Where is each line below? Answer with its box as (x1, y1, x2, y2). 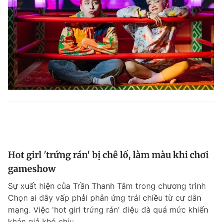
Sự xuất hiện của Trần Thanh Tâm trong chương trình (8, 180, 206, 191)
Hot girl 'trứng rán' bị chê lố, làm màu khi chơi (8, 149, 209, 161)
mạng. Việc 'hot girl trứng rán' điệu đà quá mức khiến (8, 204, 208, 215)
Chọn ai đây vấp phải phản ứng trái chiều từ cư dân (8, 192, 201, 203)
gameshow (8, 163, 55, 174)
